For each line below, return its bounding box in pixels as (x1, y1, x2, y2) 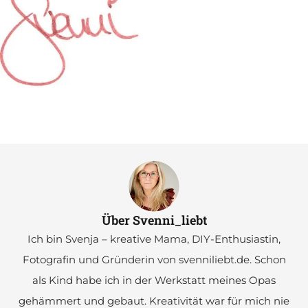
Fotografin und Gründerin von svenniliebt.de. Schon (22, 252, 286, 266)
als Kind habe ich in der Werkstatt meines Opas (32, 273, 276, 287)
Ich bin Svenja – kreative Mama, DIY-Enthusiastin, (27, 232, 280, 245)
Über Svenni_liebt (101, 211, 207, 228)
